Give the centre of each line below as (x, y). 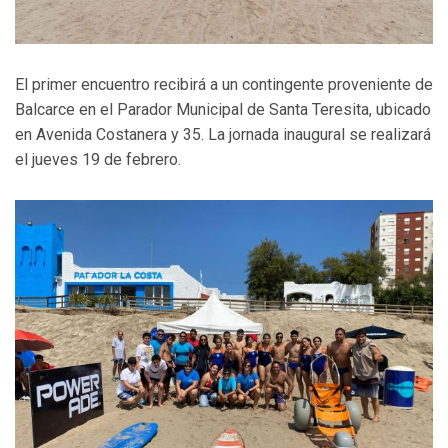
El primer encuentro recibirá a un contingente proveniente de (224, 84)
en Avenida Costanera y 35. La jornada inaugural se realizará (223, 134)
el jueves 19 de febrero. (98, 159)
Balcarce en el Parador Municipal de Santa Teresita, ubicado (223, 109)
